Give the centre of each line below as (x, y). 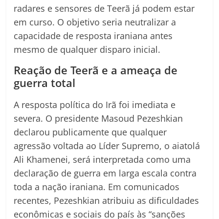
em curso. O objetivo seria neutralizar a (95, 22)
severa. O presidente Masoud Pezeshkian (99, 119)
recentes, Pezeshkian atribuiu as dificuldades (107, 201)
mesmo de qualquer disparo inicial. (87, 50)
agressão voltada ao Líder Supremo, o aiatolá (107, 146)
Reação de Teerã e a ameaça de (96, 70)
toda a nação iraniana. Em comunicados (97, 187)
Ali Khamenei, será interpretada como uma (102, 160)
